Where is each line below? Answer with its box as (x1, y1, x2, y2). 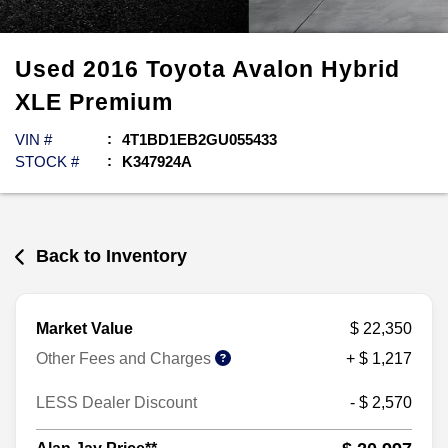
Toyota (146, 56, 232, 82)
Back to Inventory (36, 246, 188, 266)
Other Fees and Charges (36, 349, 215, 367)
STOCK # (15, 153, 79, 170)
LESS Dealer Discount (36, 393, 197, 411)
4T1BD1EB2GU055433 (122, 131, 277, 148)
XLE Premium (15, 89, 173, 115)
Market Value (36, 319, 133, 337)
